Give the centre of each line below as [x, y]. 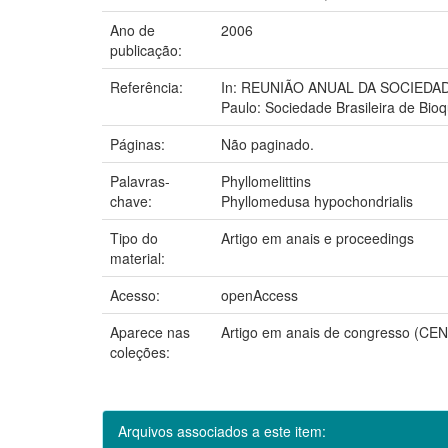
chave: [133, 200]
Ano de [132, 29]
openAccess [259, 294]
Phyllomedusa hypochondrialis [317, 200]
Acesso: [137, 294]
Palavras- [140, 180]
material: [139, 257]
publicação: [148, 49]
